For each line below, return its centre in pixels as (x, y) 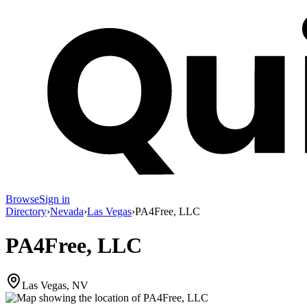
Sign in (54, 199)
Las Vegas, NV (55, 286)
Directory (26, 212)
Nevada (67, 212)
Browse (22, 199)
